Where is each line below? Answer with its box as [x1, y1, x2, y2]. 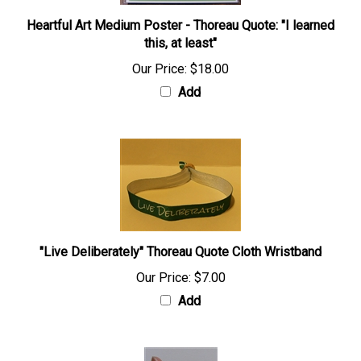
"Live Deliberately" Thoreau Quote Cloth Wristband [39, 245, 322, 260]
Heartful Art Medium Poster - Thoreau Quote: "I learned [27, 19, 334, 34]
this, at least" [144, 36, 217, 52]
